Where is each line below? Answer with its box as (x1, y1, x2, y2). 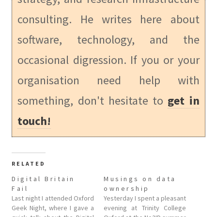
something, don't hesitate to (17, 93, 168, 108)
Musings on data (104, 174, 176, 183)
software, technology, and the (17, 31, 200, 47)
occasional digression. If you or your (17, 52, 200, 67)
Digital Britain (12, 174, 75, 183)
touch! (17, 113, 51, 128)
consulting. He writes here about (17, 11, 200, 27)
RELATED (12, 159, 46, 167)
